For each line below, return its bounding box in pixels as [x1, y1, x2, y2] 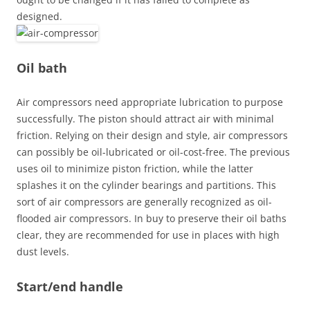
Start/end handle [17, 278, 123, 295]
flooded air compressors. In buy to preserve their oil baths [17, 212, 286, 225]
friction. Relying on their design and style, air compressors [17, 129, 288, 142]
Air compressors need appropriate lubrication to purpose [17, 95, 283, 109]
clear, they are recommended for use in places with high [17, 228, 280, 241]
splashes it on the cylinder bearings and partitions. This [17, 179, 276, 192]
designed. [17, 10, 62, 23]
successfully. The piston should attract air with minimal [17, 112, 274, 125]
